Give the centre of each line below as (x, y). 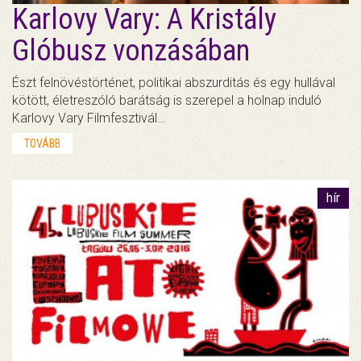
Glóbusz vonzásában (131, 51)
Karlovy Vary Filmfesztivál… (89, 118)
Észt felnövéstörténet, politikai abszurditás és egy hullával (174, 83)
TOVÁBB (42, 144)
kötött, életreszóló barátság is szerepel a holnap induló (167, 101)
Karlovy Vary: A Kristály (144, 20)
